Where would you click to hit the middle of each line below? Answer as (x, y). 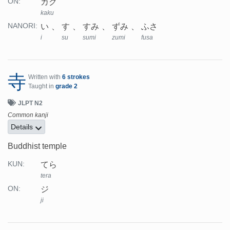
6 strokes (76, 77)
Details (23, 127)
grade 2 (66, 87)
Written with (45, 77)
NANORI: (23, 26)
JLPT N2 (30, 103)
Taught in (42, 87)
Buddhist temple (37, 146)
